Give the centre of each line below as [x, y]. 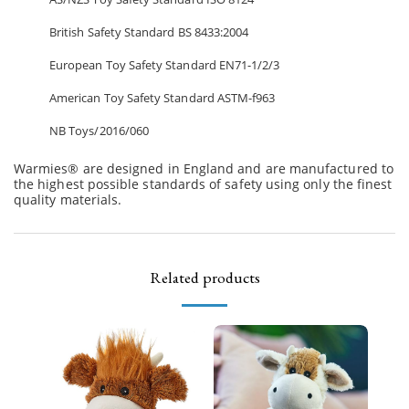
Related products [204, 278]
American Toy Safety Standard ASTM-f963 [163, 97]
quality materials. [70, 199]
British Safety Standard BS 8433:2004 [149, 31]
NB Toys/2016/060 [100, 130]
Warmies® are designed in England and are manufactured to [204, 168]
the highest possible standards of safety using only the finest [203, 184]
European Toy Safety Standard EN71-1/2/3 [165, 64]
